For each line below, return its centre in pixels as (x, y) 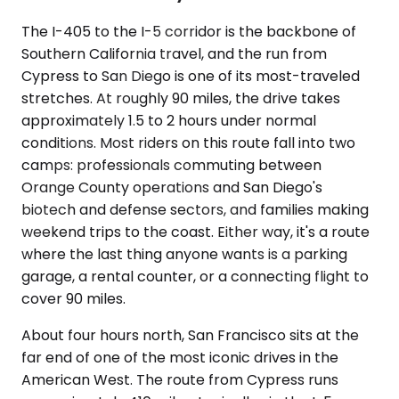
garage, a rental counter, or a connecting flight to (195, 277)
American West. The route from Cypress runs (180, 380)
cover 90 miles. (73, 299)
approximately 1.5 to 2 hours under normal (169, 121)
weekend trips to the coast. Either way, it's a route (195, 232)
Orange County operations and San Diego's (172, 187)
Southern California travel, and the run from (174, 54)
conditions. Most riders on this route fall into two (188, 143)
